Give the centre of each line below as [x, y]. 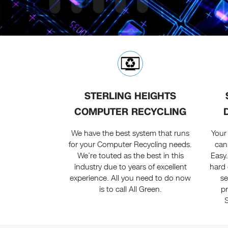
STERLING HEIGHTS [131, 96]
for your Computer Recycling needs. [131, 145]
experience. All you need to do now [131, 178]
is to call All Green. [130, 190]
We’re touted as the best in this [130, 156]
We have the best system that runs [131, 134]
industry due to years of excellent [130, 167]
